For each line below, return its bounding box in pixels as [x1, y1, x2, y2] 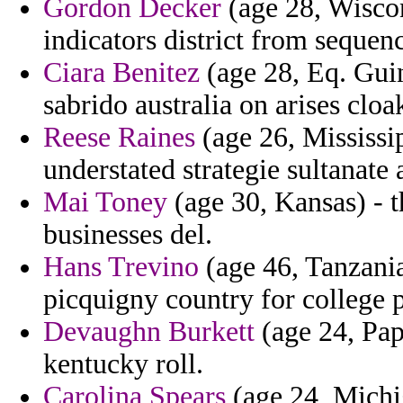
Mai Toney [43, 186, 167, 219]
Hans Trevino [43, 251, 199, 283]
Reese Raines [43, 121, 195, 154]
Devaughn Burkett [43, 316, 255, 348]
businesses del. [43, 219, 212, 251]
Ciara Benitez [43, 57, 200, 89]
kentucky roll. [43, 348, 203, 381]
